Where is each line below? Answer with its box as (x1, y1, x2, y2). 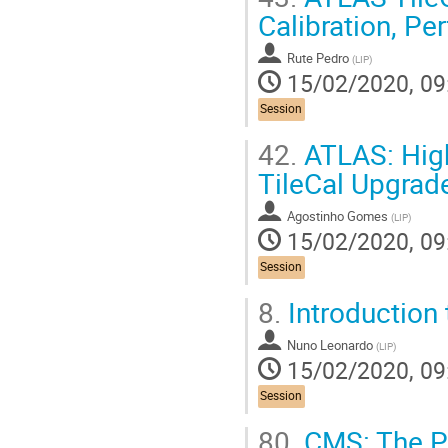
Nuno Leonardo (287, 335, 373, 354)
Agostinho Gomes (287, 206, 388, 225)
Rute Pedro (287, 48, 349, 67)
